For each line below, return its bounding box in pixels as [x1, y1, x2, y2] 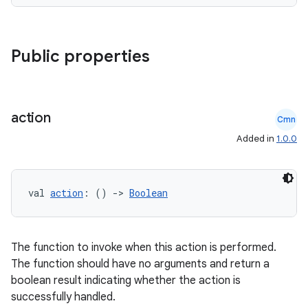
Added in [236, 133, 276, 144]
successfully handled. [11, 290, 115, 304]
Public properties [11, 46, 154, 67]
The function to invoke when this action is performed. [11, 241, 276, 254]
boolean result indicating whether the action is [11, 274, 241, 287]
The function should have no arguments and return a [11, 257, 269, 271]
